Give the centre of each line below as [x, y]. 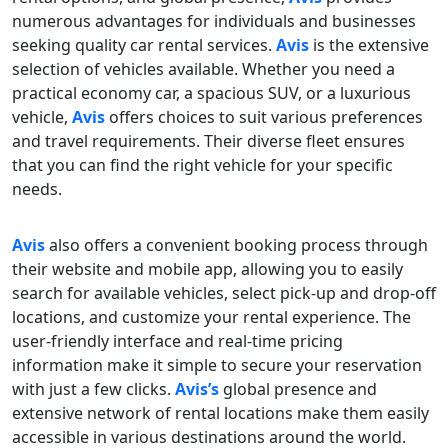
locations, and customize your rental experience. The [211, 317]
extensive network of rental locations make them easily [220, 413]
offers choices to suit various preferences [266, 117]
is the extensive [371, 45]
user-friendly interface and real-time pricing [177, 341]
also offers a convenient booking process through [238, 245]
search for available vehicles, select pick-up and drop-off [224, 293]
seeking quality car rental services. [144, 45]
